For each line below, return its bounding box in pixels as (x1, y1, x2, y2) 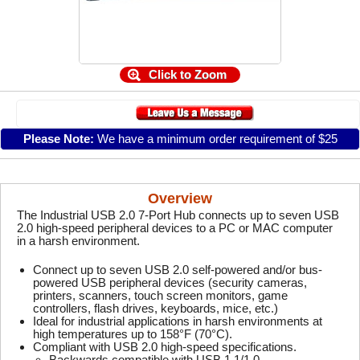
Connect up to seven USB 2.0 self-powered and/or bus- (33, 263, 322, 276)
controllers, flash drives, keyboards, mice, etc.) (33, 301, 278, 315)
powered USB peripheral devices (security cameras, (33, 276, 307, 289)
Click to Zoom (148, 67, 227, 81)
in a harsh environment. (17, 234, 140, 247)
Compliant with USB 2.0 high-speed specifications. (33, 340, 297, 354)
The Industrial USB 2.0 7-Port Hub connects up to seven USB (17, 208, 339, 222)
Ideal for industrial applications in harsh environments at (33, 314, 322, 328)
